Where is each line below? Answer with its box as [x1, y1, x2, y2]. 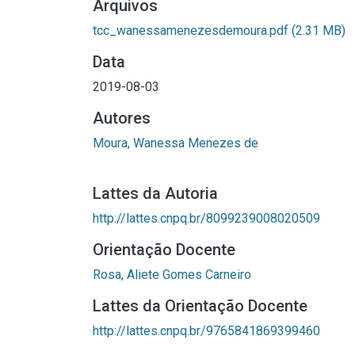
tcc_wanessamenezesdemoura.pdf [93, 23, 292, 38]
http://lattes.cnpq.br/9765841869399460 [93, 323, 320, 338]
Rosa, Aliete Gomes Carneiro [93, 267, 251, 282]
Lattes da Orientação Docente [93, 296, 307, 315]
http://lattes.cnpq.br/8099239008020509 [93, 211, 320, 226]
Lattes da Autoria [93, 184, 218, 203]
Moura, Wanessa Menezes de [93, 136, 258, 151]
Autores [93, 109, 151, 128]
